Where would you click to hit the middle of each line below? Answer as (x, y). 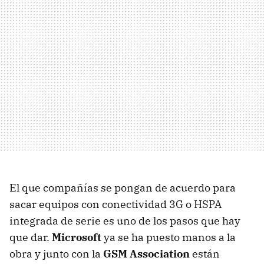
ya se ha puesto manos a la (169, 237)
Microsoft (77, 237)
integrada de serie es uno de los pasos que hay (125, 221)
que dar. (31, 237)
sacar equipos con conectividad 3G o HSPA (115, 204)
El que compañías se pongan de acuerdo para (123, 188)
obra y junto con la (56, 254)
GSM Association (146, 254)
